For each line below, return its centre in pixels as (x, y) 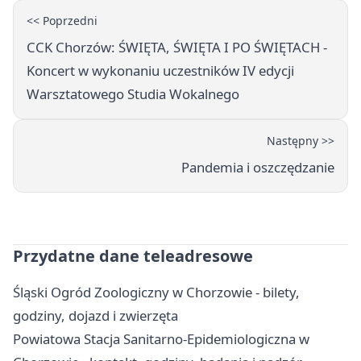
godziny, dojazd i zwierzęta (95, 316)
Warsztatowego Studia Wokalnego (133, 94)
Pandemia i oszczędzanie (258, 168)
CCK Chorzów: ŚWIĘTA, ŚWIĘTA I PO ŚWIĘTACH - (177, 48)
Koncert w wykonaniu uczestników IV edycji (160, 71)
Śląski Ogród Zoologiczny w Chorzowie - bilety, (156, 293)
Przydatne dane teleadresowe (133, 256)
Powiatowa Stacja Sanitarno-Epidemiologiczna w (161, 339)
